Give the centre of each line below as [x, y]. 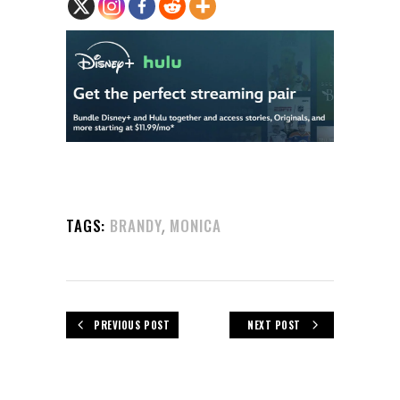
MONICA [196, 225]
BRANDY [136, 225]
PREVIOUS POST [132, 325]
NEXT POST [274, 325]
